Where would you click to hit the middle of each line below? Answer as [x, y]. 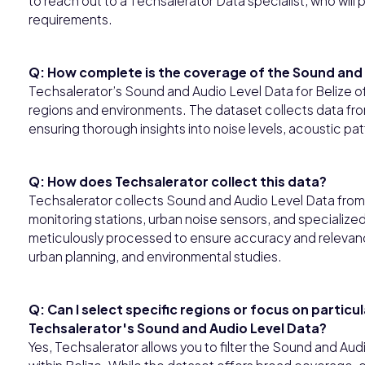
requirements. [70, 19]
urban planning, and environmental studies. [155, 256]
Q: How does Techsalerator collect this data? [178, 181]
